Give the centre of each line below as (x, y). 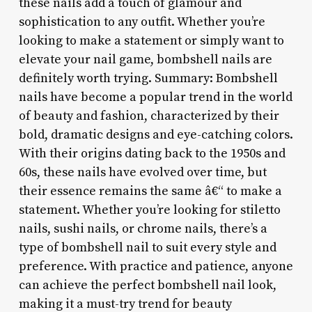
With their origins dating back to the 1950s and (152, 153)
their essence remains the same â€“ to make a (150, 191)
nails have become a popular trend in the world (155, 97)
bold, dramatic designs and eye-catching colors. (156, 134)
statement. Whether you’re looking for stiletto (149, 210)
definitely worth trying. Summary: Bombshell (148, 78)
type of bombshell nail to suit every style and (147, 247)
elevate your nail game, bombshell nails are (145, 59)
